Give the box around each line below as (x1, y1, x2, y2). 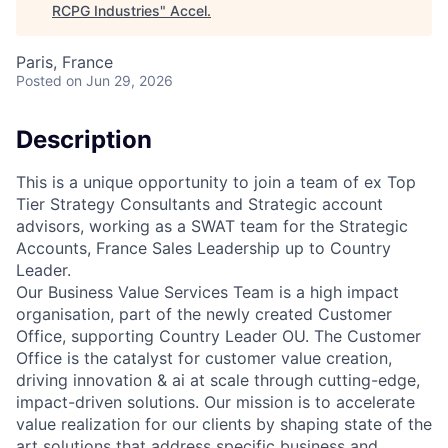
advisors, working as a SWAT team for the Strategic (16, 215, 408, 236)
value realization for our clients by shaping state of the (16, 413, 432, 434)
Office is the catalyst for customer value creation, (16, 347, 392, 368)
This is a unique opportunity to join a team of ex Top (16, 171, 416, 192)
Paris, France (16, 52, 113, 72)
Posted (16, 72, 62, 89)
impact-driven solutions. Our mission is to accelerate (16, 391, 415, 412)
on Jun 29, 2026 (66, 72, 173, 89)
